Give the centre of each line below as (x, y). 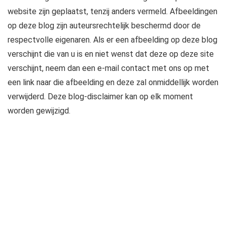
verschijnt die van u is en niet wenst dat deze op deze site (111, 54)
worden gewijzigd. (39, 111)
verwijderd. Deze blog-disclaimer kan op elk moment (100, 97)
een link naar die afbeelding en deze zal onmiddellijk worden (113, 82)
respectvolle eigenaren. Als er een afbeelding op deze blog (112, 40)
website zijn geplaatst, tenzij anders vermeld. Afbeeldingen (112, 11)
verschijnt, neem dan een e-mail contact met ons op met (108, 68)
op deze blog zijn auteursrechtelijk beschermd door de (104, 26)
